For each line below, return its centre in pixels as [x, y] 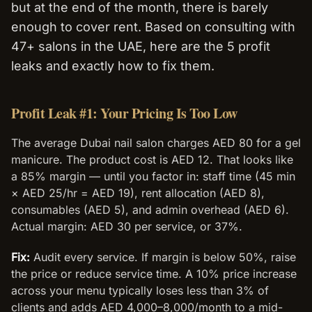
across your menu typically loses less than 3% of [140, 290]
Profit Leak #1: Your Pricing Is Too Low [124, 113]
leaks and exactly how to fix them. [113, 66]
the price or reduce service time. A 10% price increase [154, 274]
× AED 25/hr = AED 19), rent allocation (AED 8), [138, 193]
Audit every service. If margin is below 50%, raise [163, 257]
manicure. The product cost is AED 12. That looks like [152, 159]
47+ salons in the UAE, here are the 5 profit [141, 46]
